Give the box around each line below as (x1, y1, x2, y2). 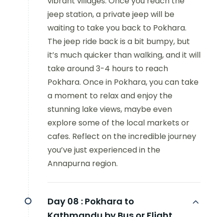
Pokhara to (85, 195, 134, 208)
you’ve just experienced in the (47, 144, 160, 156)
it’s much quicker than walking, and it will (47, 49, 201, 61)
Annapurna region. (47, 158, 118, 170)
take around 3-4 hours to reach (47, 63, 168, 75)
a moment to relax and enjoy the (47, 90, 172, 102)
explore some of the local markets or (47, 117, 189, 129)
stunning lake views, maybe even (47, 104, 172, 115)
